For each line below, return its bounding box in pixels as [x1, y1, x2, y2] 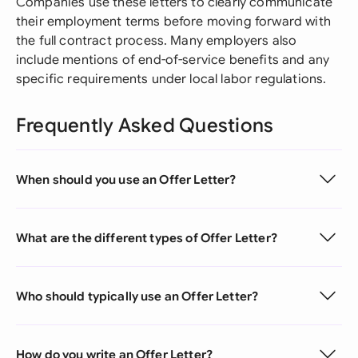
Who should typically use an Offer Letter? [16, 288, 259, 304]
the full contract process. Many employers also [16, 33, 297, 49]
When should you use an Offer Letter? [16, 171, 237, 187]
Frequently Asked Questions [16, 113, 274, 137]
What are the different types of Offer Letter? [16, 229, 277, 245]
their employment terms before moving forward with [16, 14, 331, 30]
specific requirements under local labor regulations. [16, 71, 327, 87]
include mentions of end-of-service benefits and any [16, 52, 330, 68]
